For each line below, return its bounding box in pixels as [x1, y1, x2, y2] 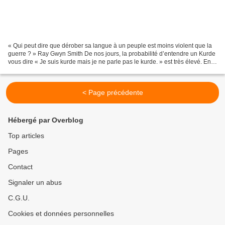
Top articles [8, 132, 44, 140]
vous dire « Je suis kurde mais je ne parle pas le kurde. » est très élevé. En [8, 58, 211, 66]
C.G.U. [8, 194, 30, 202]
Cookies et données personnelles [8, 209, 114, 218]
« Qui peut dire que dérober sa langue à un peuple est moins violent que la [8, 42, 212, 50]
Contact [8, 163, 33, 171]
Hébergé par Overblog [8, 116, 83, 125]
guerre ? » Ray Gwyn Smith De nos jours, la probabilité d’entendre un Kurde [8, 50, 215, 58]
